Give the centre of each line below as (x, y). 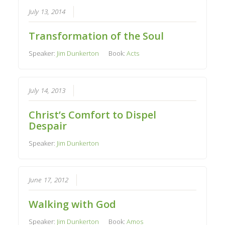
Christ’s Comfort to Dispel (93, 115)
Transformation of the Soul (96, 36)
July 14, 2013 (47, 90)
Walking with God (73, 204)
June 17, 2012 (49, 180)
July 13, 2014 (47, 11)
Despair (48, 126)
